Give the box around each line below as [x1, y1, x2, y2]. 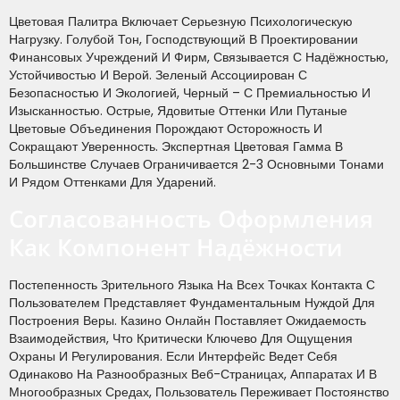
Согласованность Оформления [9, 202, 373, 235]
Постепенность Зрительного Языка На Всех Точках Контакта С [9, 275, 375, 294]
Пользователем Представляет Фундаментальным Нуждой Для [9, 293, 375, 312]
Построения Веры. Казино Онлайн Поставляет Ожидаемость [9, 311, 366, 329]
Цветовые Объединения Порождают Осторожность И [9, 120, 322, 138]
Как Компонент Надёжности [9, 230, 343, 263]
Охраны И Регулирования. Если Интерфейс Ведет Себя [9, 346, 337, 365]
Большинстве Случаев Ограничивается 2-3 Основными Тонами [9, 155, 384, 174]
